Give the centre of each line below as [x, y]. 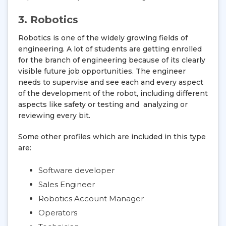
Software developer [76, 170]
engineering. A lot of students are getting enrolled [110, 49]
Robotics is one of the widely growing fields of [103, 38]
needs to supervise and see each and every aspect [111, 82]
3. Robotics [48, 20]
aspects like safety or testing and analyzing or [103, 104]
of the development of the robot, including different [113, 93]
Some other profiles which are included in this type [112, 137]
